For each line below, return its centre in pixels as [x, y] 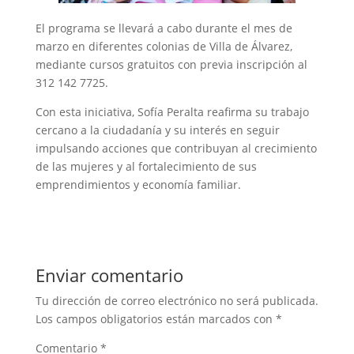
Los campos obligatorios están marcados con [155, 318]
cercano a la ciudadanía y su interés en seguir [157, 130]
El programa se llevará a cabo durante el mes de [164, 28]
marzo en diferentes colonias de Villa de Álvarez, [164, 46]
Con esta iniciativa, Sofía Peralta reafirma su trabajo [172, 111]
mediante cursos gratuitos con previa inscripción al [171, 64]
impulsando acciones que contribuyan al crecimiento [176, 148]
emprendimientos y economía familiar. [138, 184]
